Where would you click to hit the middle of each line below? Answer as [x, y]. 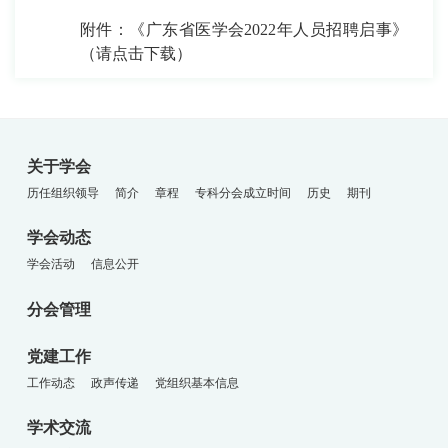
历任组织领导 [62, 193]
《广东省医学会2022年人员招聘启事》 [269, 29]
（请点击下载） [136, 53]
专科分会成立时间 [242, 193]
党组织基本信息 [196, 382]
